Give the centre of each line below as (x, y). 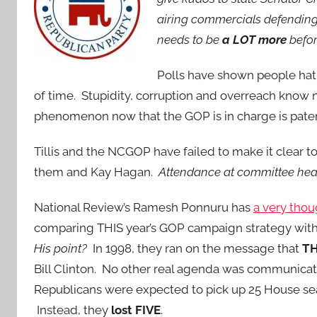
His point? (60, 249)
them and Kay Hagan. (96, 172)
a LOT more (254, 39)
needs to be (190, 39)
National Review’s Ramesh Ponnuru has (144, 208)
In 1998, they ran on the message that (195, 249)
